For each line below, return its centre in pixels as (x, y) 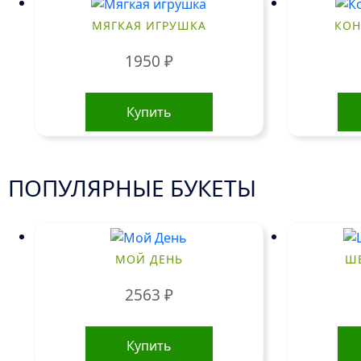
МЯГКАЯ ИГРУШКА (149, 25)
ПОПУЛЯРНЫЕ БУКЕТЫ (133, 188)
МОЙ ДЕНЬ (149, 259)
